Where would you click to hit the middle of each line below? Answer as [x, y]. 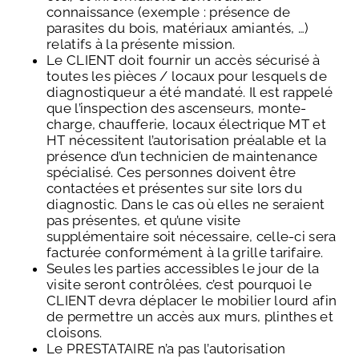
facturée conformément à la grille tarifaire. [185, 252]
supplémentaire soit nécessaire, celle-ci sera [192, 236]
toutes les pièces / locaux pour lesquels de [187, 76]
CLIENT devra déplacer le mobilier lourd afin [192, 300]
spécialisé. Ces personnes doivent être [171, 172]
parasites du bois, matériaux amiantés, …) [178, 28]
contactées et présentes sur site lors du [174, 188]
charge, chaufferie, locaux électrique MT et [186, 124]
